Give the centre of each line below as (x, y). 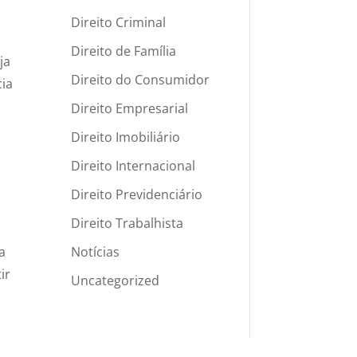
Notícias (96, 251)
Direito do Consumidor (141, 79)
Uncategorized (116, 280)
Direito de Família (124, 51)
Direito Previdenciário (137, 194)
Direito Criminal (119, 22)
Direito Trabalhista (127, 223)
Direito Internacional (133, 165)
